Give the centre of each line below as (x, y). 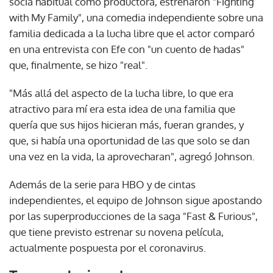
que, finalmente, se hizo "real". (78, 65)
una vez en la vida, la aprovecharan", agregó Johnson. (132, 156)
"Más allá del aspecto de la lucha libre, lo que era (121, 93)
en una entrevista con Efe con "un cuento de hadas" (127, 49)
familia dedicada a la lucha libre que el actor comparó (132, 33)
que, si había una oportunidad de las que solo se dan (129, 140)
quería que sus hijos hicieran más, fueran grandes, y (126, 124)
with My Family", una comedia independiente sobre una (136, 17)
